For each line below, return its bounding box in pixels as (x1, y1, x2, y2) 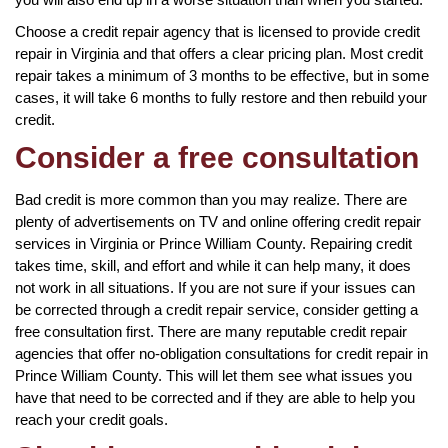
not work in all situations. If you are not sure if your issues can (15, 278, 415, 296)
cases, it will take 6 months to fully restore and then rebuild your (15, 88, 427, 106)
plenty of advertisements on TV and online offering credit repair (15, 212, 421, 230)
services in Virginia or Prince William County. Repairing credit (15, 234, 412, 252)
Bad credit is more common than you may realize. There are (15, 190, 407, 208)
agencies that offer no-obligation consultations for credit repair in (15, 344, 428, 362)
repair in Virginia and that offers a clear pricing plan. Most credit (15, 44, 423, 62)
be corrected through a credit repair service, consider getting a (15, 300, 418, 318)
